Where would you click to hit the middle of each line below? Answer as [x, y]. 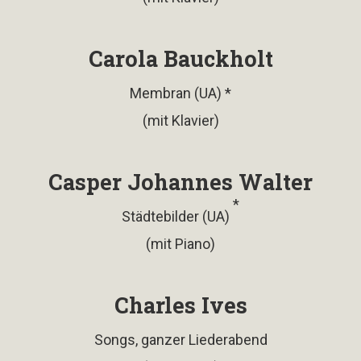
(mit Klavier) [180, 120]
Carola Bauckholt [180, 58]
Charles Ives [180, 305]
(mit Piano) [180, 243]
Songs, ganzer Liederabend [180, 339]
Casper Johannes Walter [180, 181]
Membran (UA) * [180, 93]
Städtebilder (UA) [177, 216]
